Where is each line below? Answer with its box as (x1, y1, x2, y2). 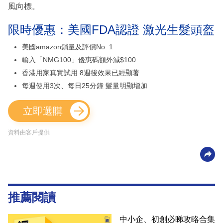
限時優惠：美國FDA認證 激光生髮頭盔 (8, 23, 215, 37)
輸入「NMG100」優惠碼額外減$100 (22, 56, 136, 64)
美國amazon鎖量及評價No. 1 (22, 43, 113, 51)
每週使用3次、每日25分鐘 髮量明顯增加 (22, 82, 147, 90)
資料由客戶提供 (8, 129, 50, 136)
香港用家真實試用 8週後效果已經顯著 (22, 69, 139, 77)
